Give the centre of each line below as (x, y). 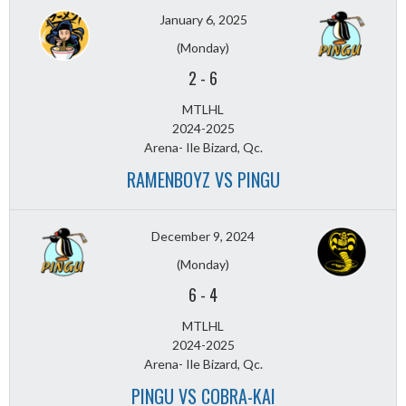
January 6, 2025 (203, 20)
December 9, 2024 (203, 237)
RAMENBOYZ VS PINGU (203, 180)
